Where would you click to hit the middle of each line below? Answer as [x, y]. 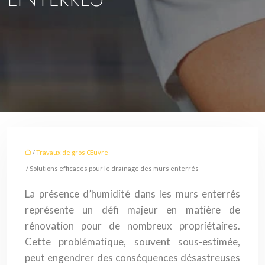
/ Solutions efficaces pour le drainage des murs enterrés [112, 168]
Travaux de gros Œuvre [72, 152]
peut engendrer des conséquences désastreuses [132, 258]
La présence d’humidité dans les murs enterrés [132, 194]
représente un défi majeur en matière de [132, 210]
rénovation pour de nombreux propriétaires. [132, 226]
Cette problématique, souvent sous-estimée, [132, 242]
